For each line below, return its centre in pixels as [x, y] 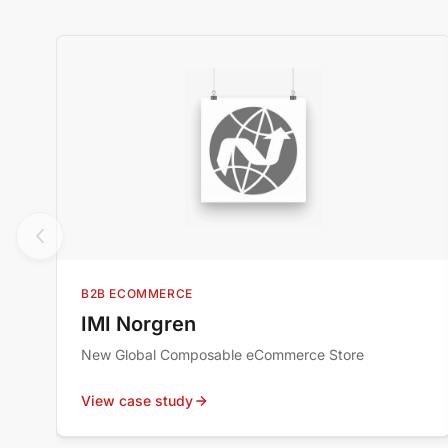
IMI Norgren [138, 324]
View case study [137, 400]
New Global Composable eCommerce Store [222, 354]
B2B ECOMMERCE [137, 293]
